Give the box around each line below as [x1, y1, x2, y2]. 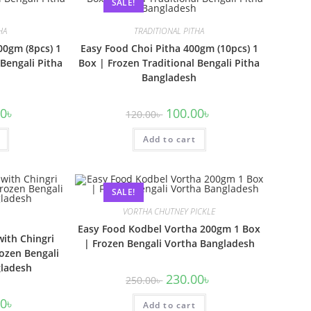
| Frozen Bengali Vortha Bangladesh [83, 236, 255, 250]
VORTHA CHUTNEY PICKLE [123, 205, 216, 217]
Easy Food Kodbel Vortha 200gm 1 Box [78, 221, 261, 235]
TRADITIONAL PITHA [134, 25, 205, 37]
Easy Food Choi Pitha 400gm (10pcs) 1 [80, 42, 258, 55]
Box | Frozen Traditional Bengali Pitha [78, 56, 260, 69]
